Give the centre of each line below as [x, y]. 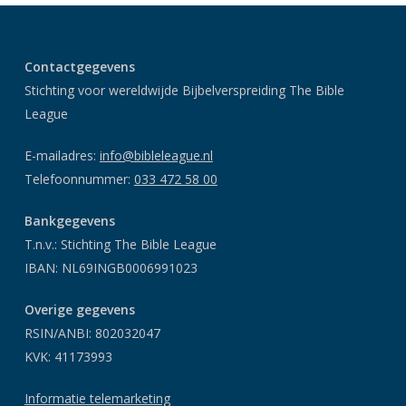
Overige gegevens [79, 309]
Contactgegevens [79, 66]
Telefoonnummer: [79, 179]
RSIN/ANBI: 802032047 [92, 333]
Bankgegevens [69, 220]
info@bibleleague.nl [156, 155]
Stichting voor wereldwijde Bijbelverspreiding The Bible [184, 90]
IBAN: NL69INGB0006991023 [111, 267]
